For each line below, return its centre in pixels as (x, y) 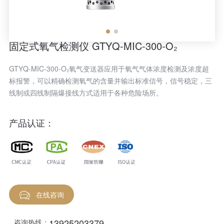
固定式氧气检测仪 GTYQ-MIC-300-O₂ (93, 46)
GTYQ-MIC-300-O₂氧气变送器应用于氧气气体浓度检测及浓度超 (109, 68)
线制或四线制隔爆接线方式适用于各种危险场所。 (86, 92)
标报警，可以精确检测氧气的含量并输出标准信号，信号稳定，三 (110, 80)
